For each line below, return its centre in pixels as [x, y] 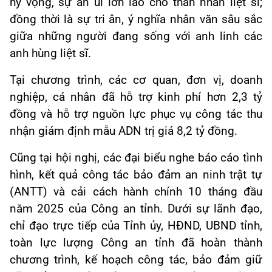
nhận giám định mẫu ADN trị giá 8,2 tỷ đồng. [124, 131]
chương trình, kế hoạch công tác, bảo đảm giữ [136, 260]
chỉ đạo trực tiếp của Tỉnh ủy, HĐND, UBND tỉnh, [136, 226]
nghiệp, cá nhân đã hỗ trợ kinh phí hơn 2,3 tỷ [136, 97]
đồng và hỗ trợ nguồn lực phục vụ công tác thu [136, 114]
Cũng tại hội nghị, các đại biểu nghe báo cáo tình [136, 158]
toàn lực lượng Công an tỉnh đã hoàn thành [136, 243]
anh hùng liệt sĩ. [50, 53]
